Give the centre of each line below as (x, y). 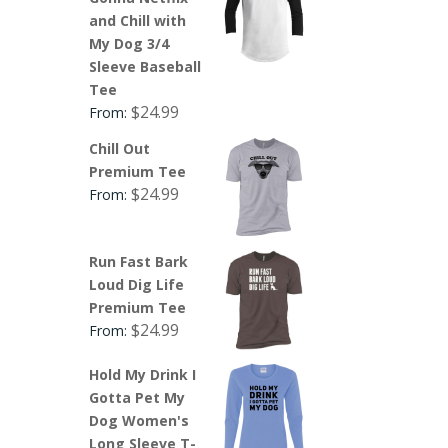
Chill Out (120, 148)
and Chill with (138, 20)
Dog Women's (139, 420)
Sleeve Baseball (145, 66)
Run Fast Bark (139, 261)
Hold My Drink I (143, 374)
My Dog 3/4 (129, 43)
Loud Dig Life (137, 284)
